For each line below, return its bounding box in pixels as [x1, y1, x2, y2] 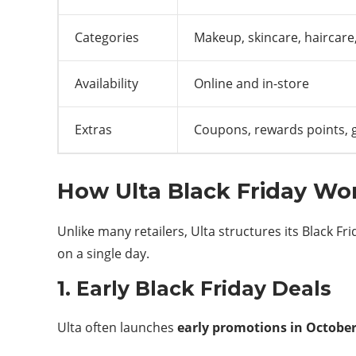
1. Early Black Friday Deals [57, 277, 331, 300]
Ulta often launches [57, 319, 177, 336]
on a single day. [57, 245, 149, 262]
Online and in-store [194, 75, 309, 92]
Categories [75, 29, 139, 46]
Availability [75, 75, 138, 92]
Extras [75, 121, 112, 138]
